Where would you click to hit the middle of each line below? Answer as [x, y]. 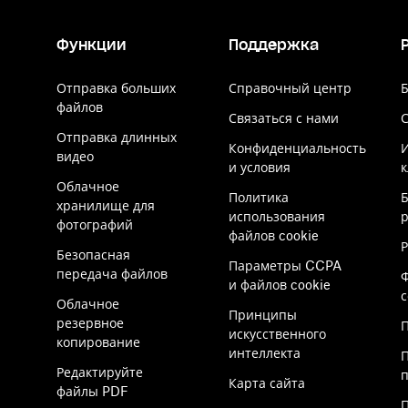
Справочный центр [290, 88]
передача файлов [112, 274]
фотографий [95, 224]
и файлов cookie [280, 285]
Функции [92, 45]
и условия [260, 167]
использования [277, 216]
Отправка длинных [117, 137]
